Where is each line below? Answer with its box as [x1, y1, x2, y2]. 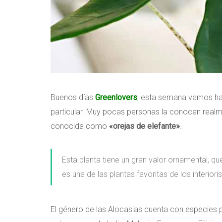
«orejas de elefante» [109, 121, 180, 131]
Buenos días [51, 92, 95, 102]
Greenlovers [95, 92, 137, 102]
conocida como [51, 121, 109, 131]
